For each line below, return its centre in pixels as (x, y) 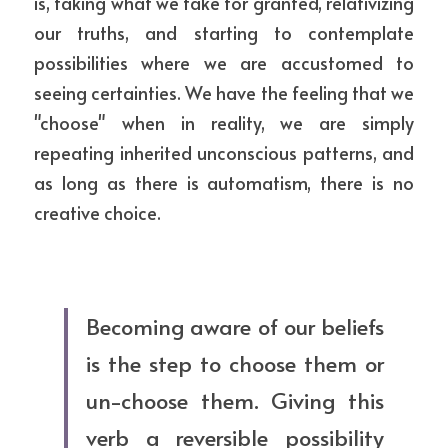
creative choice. (97, 212)
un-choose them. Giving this (235, 400)
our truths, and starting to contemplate (224, 32)
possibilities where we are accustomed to (224, 62)
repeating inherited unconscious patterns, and (224, 152)
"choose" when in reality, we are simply (224, 122)
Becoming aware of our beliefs (235, 326)
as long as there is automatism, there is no (224, 182)
